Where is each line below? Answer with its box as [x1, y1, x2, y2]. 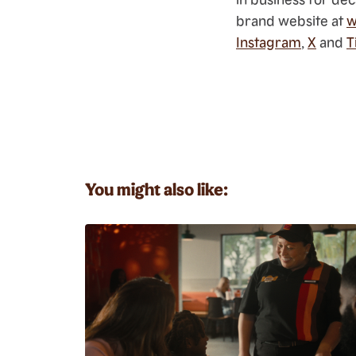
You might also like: [85, 178, 228, 199]
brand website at [236, 11, 346, 29]
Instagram [236, 33, 301, 51]
